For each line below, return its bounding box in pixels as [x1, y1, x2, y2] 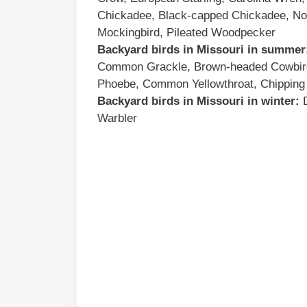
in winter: [244, 94, 299, 108]
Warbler [97, 111, 137, 125]
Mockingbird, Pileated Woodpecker [97, 25, 275, 39]
